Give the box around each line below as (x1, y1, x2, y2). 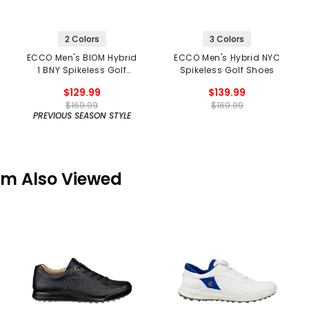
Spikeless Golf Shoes (179, 63, 275, 76)
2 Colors (64, 32, 99, 45)
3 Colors (210, 32, 245, 45)
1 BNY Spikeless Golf (37, 63, 127, 76)
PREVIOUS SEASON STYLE (32, 109, 131, 121)
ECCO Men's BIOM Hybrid (26, 51, 137, 63)
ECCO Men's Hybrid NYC (174, 51, 281, 63)
